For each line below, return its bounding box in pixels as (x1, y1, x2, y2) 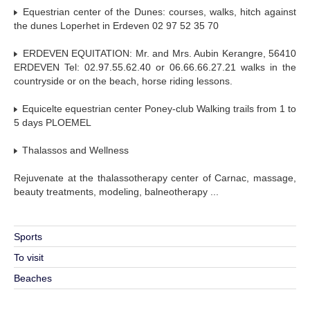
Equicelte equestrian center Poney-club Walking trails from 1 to (19, 102, 296, 114)
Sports (14, 230, 42, 242)
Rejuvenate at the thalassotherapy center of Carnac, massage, (14, 172, 296, 183)
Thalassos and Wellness (19, 144, 129, 156)
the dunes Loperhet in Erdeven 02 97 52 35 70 (14, 19, 219, 31)
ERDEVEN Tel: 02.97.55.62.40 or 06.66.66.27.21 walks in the (14, 61, 296, 73)
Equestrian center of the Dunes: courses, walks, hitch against (19, 6, 296, 17)
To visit (14, 251, 44, 263)
